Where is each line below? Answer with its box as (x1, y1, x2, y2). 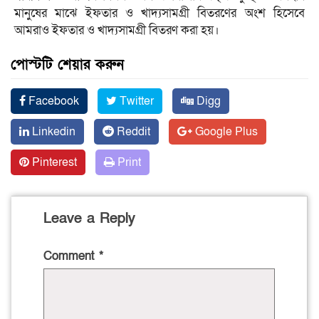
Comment (43, 248, 99, 265)
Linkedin (29, 124, 75, 140)
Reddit (114, 124, 150, 140)
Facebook (26, 93, 79, 110)
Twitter (117, 93, 154, 110)
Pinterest (29, 155, 77, 171)
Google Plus (192, 124, 258, 140)
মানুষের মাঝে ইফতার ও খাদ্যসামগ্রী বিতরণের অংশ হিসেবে (14, 5, 305, 22)
